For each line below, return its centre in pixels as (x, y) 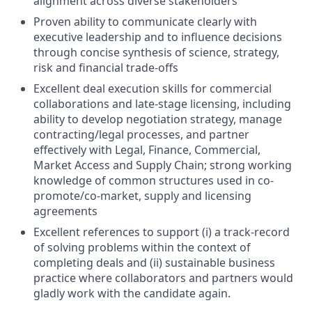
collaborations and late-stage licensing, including (162, 104)
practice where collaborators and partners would (163, 278)
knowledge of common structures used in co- (154, 180)
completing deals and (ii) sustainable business (154, 263)
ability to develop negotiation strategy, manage (158, 119)
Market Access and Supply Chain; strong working (163, 165)
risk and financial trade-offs (106, 68)
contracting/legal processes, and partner (141, 134)
